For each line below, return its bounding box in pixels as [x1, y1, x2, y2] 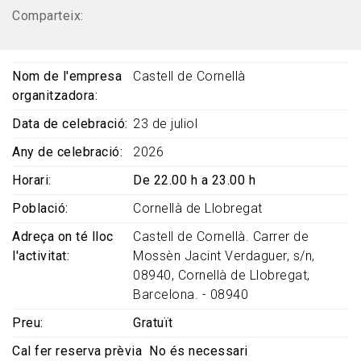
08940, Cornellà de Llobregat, [133, 268, 310, 284]
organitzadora [12, 88, 95, 104]
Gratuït [133, 315, 173, 331]
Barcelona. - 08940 [133, 287, 248, 303]
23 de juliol [133, 116, 197, 132]
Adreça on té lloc [12, 229, 114, 245]
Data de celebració [12, 116, 125, 132]
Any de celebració [12, 144, 120, 160]
